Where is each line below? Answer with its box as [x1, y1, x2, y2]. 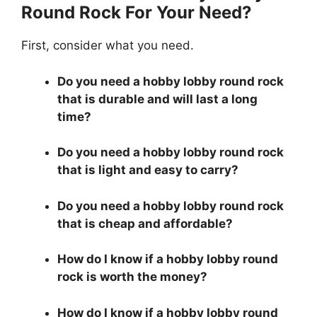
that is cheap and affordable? [57, 216, 236, 231]
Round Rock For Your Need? [21, 2, 252, 23]
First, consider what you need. [21, 38, 197, 53]
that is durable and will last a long [57, 91, 258, 106]
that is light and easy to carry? [57, 163, 241, 178]
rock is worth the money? [57, 270, 207, 284]
